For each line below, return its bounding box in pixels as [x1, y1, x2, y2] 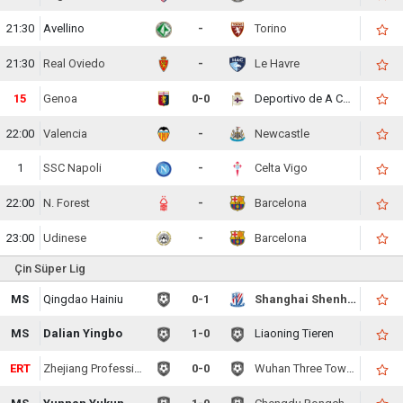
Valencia [43, 126, 88, 140]
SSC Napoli [43, 161, 103, 175]
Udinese [43, 230, 87, 245]
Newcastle [255, 126, 310, 140]
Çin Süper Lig [14, 261, 85, 275]
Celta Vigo [255, 161, 309, 175]
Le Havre [255, 57, 300, 70]
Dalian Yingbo [43, 327, 123, 341]
